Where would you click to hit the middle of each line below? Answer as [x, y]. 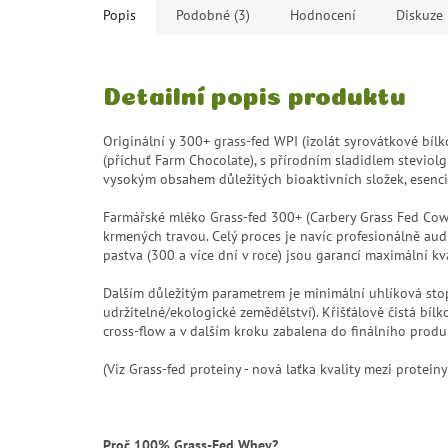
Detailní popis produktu [254, 93]
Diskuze [419, 15]
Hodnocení [323, 15]
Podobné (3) [213, 15]
